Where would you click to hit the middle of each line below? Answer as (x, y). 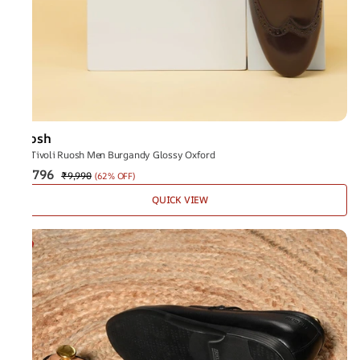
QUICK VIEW (180, 200)
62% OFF (115, 176)
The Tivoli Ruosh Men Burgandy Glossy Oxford (114, 155)
